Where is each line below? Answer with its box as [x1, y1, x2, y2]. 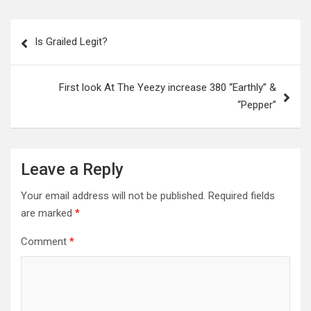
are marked [21, 207, 75, 219]
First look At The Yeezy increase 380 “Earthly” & [59, 81, 276, 94]
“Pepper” [237, 99, 276, 111]
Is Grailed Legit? [35, 35, 108, 48]
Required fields [208, 190, 275, 202]
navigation [10, 42, 91, 62]
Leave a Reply [21, 160, 124, 179]
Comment [21, 235, 69, 248]
